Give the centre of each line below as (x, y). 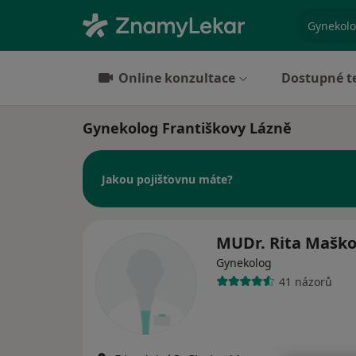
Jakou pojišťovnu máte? (167, 179)
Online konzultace (177, 78)
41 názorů (305, 281)
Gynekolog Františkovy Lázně (187, 128)
